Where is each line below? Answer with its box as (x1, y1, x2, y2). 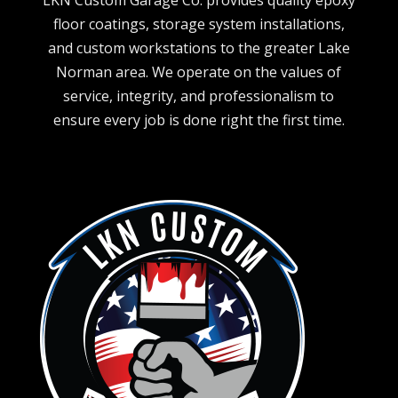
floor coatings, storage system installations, (52, 14, 345, 35)
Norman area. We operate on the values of (56, 62, 342, 83)
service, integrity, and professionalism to (63, 86, 335, 107)
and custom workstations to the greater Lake (47, 38, 350, 59)
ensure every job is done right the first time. (52, 110, 345, 131)
